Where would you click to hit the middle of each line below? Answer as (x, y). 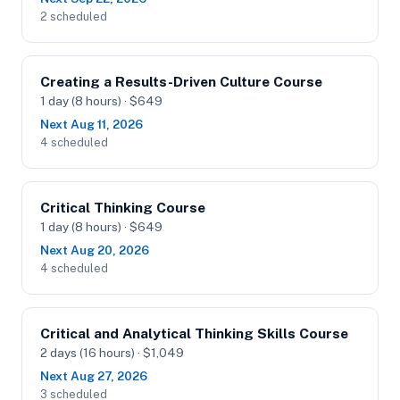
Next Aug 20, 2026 (95, 250)
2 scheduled (74, 17)
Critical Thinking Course (123, 208)
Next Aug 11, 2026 (92, 124)
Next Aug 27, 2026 (94, 376)
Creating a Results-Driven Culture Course (181, 82)
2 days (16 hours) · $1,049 (112, 353)
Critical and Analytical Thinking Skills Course (194, 333)
